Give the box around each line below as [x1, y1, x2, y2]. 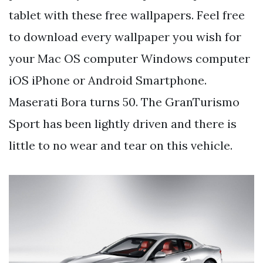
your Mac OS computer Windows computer [9, 50, 250, 66]
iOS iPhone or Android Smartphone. [9, 72, 207, 87]
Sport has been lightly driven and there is [9, 116, 237, 131]
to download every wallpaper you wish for [9, 29, 241, 44]
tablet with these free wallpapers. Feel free [9, 7, 245, 22]
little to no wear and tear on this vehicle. [9, 137, 232, 153]
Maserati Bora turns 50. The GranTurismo [9, 94, 240, 109]
